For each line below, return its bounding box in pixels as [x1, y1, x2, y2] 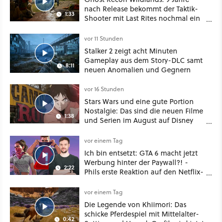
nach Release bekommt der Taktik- [84, 3, 198, 14]
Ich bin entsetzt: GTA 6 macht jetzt [84, 147, 198, 158]
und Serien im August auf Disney [84, 114, 193, 125]
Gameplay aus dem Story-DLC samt [84, 55, 203, 65]
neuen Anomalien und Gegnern [84, 64, 191, 75]
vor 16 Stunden [84, 84, 124, 93]
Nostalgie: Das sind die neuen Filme [84, 105, 203, 116]
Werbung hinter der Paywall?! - [84, 157, 188, 167]
